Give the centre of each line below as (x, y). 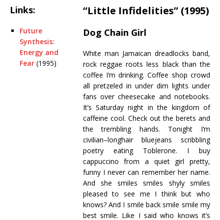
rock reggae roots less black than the (146, 64)
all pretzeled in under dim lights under (146, 86)
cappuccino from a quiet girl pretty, (146, 161)
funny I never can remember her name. (146, 172)
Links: (23, 10)
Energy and (39, 52)
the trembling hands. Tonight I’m (146, 129)
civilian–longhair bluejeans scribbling (146, 140)
